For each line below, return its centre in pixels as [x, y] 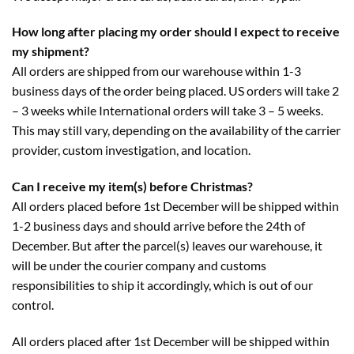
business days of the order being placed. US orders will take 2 [175, 91]
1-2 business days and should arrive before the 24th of [158, 226]
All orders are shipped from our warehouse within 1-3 [156, 71]
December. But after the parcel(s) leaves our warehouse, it [167, 246]
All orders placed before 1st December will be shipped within [175, 206]
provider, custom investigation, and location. [131, 150]
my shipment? [51, 51]
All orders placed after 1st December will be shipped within [171, 341]
